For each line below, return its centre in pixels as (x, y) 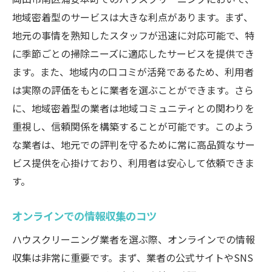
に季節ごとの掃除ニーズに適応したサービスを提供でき (133, 53)
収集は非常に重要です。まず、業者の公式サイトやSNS (133, 257)
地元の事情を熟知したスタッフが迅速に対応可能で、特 (133, 35)
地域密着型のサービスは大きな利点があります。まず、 (133, 17)
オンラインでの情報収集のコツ (84, 216)
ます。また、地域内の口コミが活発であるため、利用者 (133, 72)
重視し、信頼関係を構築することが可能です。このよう (133, 126)
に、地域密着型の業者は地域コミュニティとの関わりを (133, 108)
